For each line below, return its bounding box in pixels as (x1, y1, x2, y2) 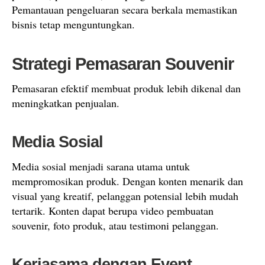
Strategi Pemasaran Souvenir (12, 54, 234, 73)
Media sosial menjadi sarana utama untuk (12, 159, 190, 173)
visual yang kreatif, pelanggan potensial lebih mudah (12, 189, 238, 203)
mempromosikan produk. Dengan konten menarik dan (12, 174, 243, 188)
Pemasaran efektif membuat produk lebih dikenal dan (12, 81, 241, 95)
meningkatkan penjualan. (12, 96, 119, 110)
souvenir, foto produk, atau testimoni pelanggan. (12, 218, 219, 232)
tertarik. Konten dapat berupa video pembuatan (12, 203, 214, 218)
